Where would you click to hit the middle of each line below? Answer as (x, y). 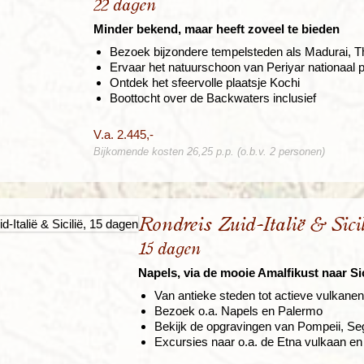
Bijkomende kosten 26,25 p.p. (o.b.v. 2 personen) (209, 152)
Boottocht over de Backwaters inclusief (213, 98)
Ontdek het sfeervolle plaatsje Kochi (205, 83)
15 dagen (169, 249)
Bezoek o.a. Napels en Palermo (238, 311)
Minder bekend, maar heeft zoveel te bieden (217, 29)
